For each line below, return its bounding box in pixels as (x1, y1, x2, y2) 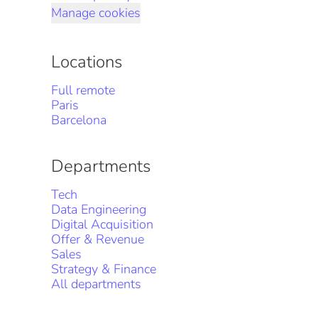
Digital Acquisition (51, 216, 153, 233)
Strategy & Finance (51, 261, 156, 278)
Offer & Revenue (51, 231, 144, 248)
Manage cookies (51, 4, 141, 21)
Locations (51, 50, 122, 73)
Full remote (51, 82, 115, 99)
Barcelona (51, 111, 106, 128)
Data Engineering (51, 201, 146, 218)
